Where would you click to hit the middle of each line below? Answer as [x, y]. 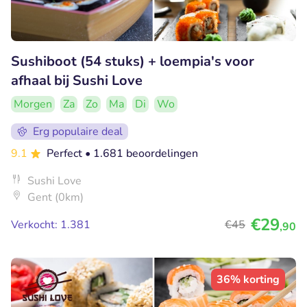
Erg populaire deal [78, 132]
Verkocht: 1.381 [51, 225]
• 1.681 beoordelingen [142, 154]
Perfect [66, 154]
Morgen [33, 105]
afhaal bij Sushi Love [77, 81]
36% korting [248, 280]
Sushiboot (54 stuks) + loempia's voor [133, 62]
